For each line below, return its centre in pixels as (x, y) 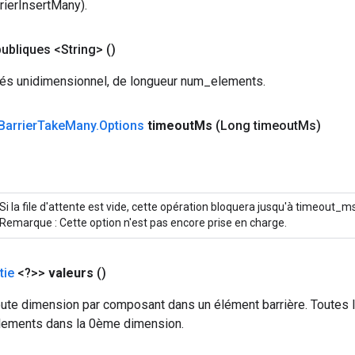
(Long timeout (257, 125)
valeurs (71, 273)
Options (122, 125)
